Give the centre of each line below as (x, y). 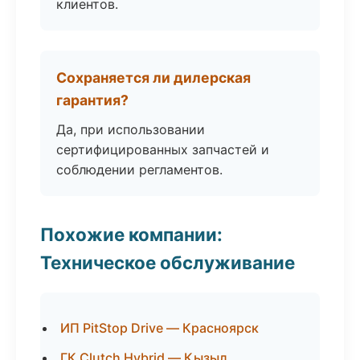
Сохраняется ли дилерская (153, 78)
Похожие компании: (131, 234)
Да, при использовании (131, 129)
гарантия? (92, 100)
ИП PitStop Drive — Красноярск (160, 328)
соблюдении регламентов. (139, 170)
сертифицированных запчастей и (163, 149)
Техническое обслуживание (168, 262)
